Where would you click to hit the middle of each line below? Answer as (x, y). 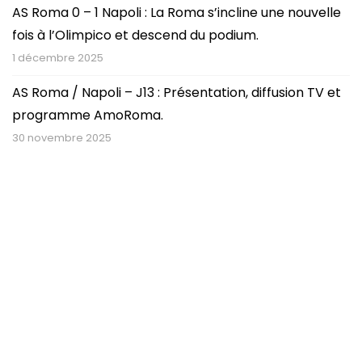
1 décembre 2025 (58, 57)
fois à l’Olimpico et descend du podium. (135, 35)
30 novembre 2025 (62, 137)
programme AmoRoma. (88, 115)
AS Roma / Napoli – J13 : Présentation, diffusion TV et (177, 92)
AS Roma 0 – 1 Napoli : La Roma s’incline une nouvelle (177, 12)
